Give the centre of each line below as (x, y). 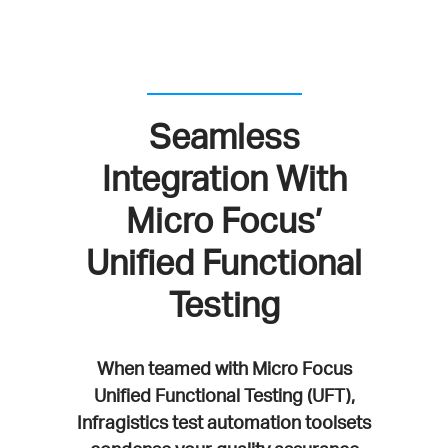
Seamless (224, 135)
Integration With (224, 177)
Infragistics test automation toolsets (224, 421)
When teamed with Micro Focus (224, 367)
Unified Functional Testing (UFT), (224, 394)
